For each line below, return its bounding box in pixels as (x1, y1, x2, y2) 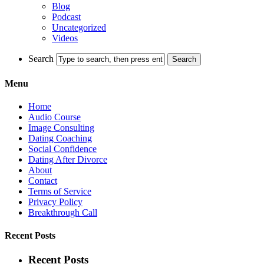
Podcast (52, 12, 81, 22)
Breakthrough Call (28, 207, 97, 217)
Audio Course (28, 111, 81, 122)
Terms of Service (28, 186, 91, 196)
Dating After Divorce (28, 154, 107, 164)
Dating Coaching (28, 133, 92, 143)
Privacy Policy (28, 196, 82, 207)
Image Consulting (28, 122, 94, 133)
